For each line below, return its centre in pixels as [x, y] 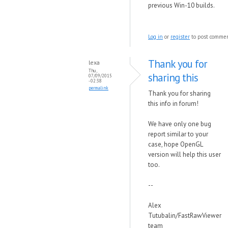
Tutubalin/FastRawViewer [185, 216]
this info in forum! [173, 104]
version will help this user [184, 154]
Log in [155, 37]
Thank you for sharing [179, 93]
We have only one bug [180, 124]
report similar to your [178, 134]
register [180, 37]
